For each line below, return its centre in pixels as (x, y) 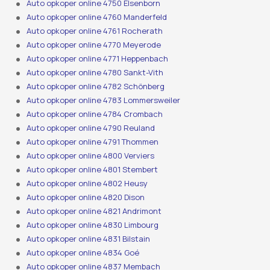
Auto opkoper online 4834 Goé (83, 253)
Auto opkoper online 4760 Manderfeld (97, 17)
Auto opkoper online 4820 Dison (86, 197)
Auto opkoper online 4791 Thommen (93, 142)
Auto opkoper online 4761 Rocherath (95, 31)
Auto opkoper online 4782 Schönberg (96, 86)
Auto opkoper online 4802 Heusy (87, 184)
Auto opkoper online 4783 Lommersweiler (104, 100)
